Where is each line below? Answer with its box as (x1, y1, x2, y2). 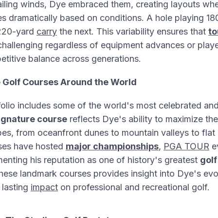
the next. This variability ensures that (57, 26, 208, 36)
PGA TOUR (163, 141, 209, 151)
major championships (66, 141, 159, 151)
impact (31, 182, 58, 192)
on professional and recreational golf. (58, 182, 210, 192)
